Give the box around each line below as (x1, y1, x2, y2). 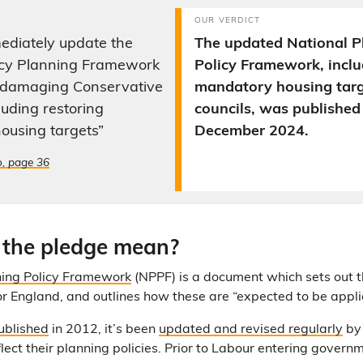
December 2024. (194, 124, 309, 139)
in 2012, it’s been (49, 323, 159, 336)
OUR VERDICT (194, 16, 261, 25)
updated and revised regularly (159, 323, 343, 336)
